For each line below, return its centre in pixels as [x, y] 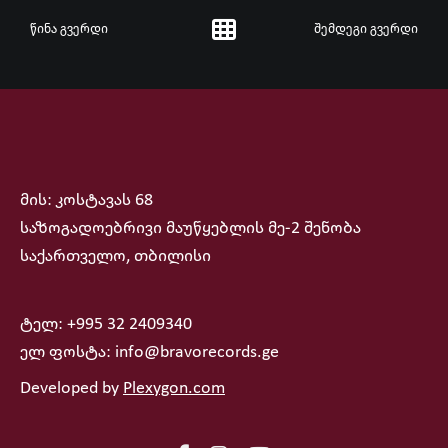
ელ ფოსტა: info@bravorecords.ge [149, 352]
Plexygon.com [174, 388]
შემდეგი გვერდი [365, 29]
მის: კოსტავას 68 [86, 200]
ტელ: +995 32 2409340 [106, 324]
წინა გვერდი [69, 29]
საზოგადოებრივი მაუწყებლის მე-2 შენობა [190, 228]
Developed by [71, 388]
